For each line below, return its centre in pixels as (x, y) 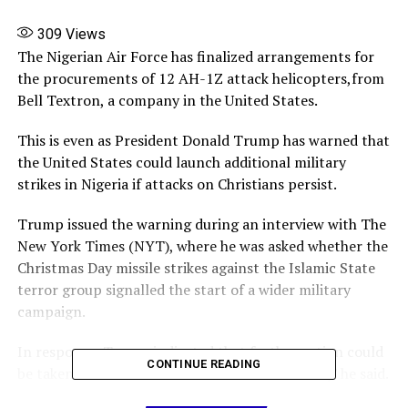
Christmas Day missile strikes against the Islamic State (196, 268)
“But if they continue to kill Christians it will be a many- (201, 396)
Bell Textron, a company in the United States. (167, 101)
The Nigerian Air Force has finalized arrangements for (195, 57)
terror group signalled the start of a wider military (184, 290)
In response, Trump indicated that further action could (200, 352)
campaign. (51, 312)
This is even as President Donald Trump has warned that (203, 141)
